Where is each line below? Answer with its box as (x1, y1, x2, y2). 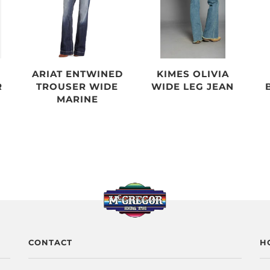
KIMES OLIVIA (156, 67, 229, 80)
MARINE (56, 93, 98, 105)
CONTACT (28, 237, 73, 248)
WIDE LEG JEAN (151, 80, 234, 92)
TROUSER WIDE (36, 80, 119, 92)
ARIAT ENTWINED (31, 67, 123, 80)
